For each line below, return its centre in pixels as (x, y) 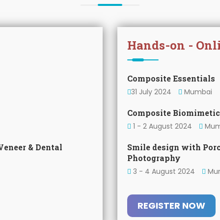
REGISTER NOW (171, 206)
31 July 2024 (151, 92)
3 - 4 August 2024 (164, 171)
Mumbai (197, 92)
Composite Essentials (171, 78)
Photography (154, 158)
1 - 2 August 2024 (162, 126)
